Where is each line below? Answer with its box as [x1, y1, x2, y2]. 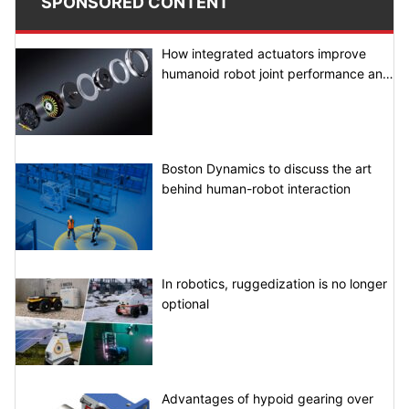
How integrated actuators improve [162, 45, 366, 61]
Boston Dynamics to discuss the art [162, 160, 372, 176]
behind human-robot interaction [162, 180, 351, 196]
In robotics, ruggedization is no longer [162, 275, 387, 291]
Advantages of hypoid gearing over [162, 390, 373, 406]
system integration [162, 85, 272, 101]
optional [162, 295, 209, 311]
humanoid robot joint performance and [162, 65, 391, 81]
